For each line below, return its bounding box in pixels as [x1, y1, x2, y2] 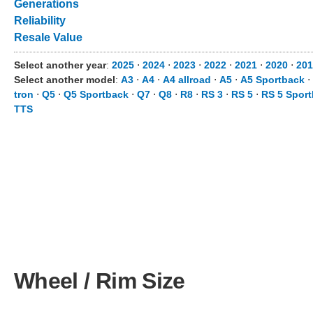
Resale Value [14, 31, 82, 43]
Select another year [14, 59, 106, 71]
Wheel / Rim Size [14, 268, 185, 293]
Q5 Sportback [64, 89, 129, 100]
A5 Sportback [240, 74, 305, 85]
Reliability [14, 15, 66, 27]
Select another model [14, 74, 115, 85]
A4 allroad [163, 74, 211, 85]
